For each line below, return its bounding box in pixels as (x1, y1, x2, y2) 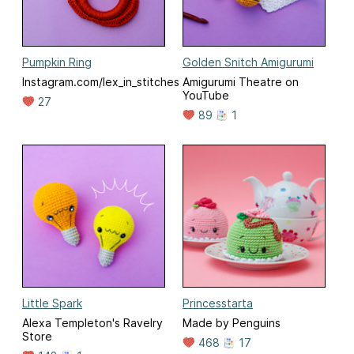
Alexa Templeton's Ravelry (22, 316, 163, 330)
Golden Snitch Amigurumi (183, 55, 314, 69)
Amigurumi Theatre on (183, 74, 299, 88)
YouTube (183, 88, 229, 102)
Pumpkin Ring (22, 55, 92, 69)
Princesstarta (183, 296, 253, 311)
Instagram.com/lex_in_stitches (22, 74, 179, 88)
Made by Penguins (183, 316, 281, 330)
